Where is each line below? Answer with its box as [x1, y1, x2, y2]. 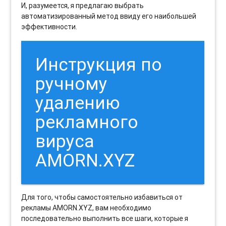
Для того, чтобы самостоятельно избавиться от [21, 193, 183, 202]
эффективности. [21, 22, 78, 31]
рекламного [35, 111, 139, 133]
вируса [35, 130, 95, 152]
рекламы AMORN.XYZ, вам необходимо [21, 203, 152, 213]
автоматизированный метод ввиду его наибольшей [21, 11, 197, 21]
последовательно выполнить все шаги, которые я [21, 214, 189, 223]
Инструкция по [35, 53, 162, 76]
